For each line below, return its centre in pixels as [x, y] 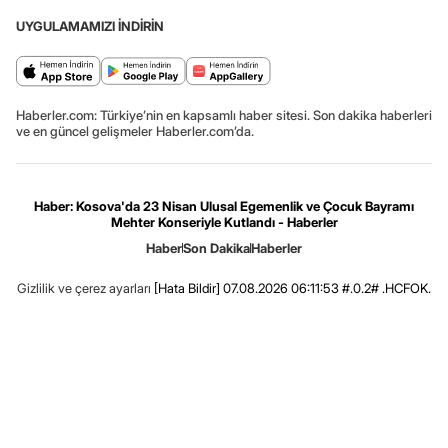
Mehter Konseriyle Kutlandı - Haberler [224, 221]
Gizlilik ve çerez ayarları [84, 287]
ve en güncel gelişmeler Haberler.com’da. [135, 130]
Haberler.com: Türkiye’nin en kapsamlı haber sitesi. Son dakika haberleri [224, 114]
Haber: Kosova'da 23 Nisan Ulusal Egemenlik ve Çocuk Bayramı [224, 205]
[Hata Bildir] [187, 287]
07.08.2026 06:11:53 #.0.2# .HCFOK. [325, 287]
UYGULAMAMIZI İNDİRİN [90, 25]
